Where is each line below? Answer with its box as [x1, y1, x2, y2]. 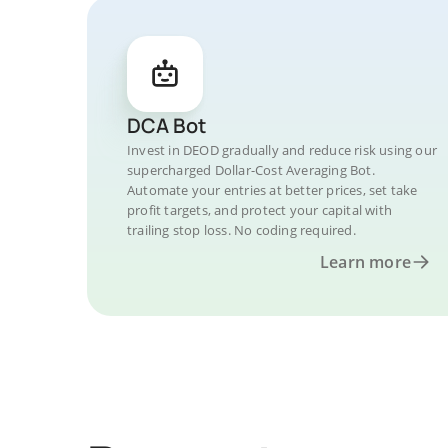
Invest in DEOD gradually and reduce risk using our [127, 141, 438, 159]
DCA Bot [127, 112, 206, 139]
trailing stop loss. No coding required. [127, 221, 356, 239]
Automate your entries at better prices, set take [127, 181, 418, 199]
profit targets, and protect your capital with [127, 201, 392, 219]
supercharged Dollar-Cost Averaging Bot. [127, 161, 375, 179]
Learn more [320, 251, 411, 273]
